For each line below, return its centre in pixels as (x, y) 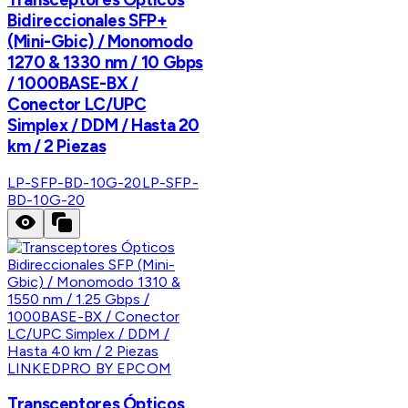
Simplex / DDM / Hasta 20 (104, 125)
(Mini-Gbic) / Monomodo (100, 41)
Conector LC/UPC (77, 104)
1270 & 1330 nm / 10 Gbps (106, 62)
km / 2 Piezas (57, 146)
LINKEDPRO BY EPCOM (89, 368)
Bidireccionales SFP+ (87, 20)
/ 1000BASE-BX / (73, 83)
